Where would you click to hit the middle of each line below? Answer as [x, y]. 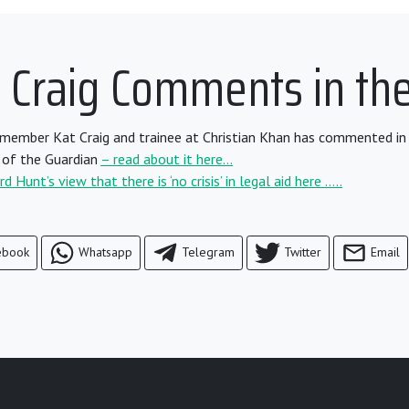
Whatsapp [105, 252]
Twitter [303, 252]
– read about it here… [167, 159]
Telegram [208, 252]
